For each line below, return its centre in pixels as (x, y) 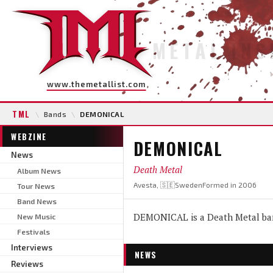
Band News (37, 201)
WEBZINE (29, 136)
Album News (39, 170)
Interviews (32, 247)
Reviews (27, 264)
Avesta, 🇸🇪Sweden (168, 184)
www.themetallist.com (96, 84)
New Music (36, 216)
